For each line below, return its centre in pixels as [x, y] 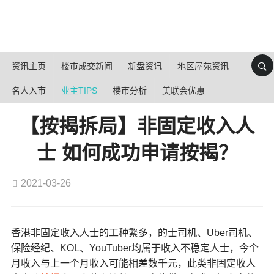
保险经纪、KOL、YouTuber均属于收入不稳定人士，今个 [135, 248]
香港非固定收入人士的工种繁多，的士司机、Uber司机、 [134, 233]
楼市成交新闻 [87, 66]
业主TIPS [79, 91]
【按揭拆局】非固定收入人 [137, 126]
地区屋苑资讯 [203, 66]
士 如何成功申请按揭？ [137, 153]
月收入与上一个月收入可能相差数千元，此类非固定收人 [133, 263]
